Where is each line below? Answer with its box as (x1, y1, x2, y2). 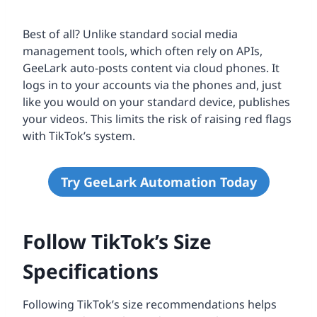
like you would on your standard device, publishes (23, 93, 290, 110)
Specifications (23, 258, 158, 285)
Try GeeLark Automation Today (60, 173, 257, 191)
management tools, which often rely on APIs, (23, 42, 263, 59)
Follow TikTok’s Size (23, 228, 212, 255)
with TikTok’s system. (23, 127, 135, 144)
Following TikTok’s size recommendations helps (23, 296, 277, 313)
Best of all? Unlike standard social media (23, 25, 238, 42)
